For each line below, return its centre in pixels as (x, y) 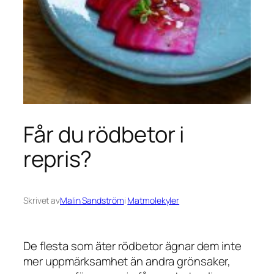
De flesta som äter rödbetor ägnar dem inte (132, 246)
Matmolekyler (154, 201)
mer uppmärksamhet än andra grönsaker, (127, 261)
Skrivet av (42, 201)
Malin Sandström (92, 201)
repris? (58, 158)
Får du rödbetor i (104, 134)
